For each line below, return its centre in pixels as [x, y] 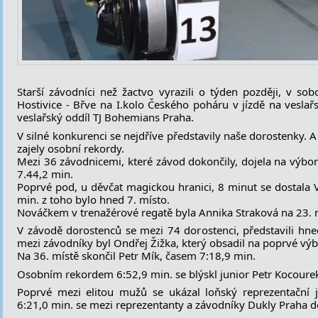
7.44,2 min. [45, 174]
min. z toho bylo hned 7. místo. [93, 199]
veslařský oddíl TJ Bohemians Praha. [105, 117]
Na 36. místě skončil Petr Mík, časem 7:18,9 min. [136, 256]
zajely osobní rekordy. [71, 148]
